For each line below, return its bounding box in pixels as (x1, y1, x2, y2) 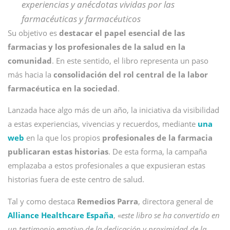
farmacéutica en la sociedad (8, 83, 118, 93)
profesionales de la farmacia (102, 132, 213, 143)
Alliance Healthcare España (8, 210, 113, 220)
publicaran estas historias (8, 146, 108, 157)
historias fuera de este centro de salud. (8, 174, 144, 184)
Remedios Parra (77, 196, 138, 206)
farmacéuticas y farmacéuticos (21, 13, 141, 25)
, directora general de (138, 196, 213, 206)
